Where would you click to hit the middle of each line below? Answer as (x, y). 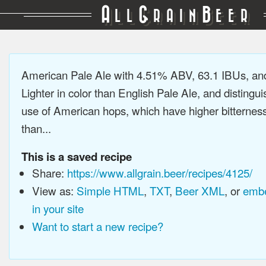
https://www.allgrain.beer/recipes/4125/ (159, 172)
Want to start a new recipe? (97, 226)
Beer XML (199, 190)
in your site (58, 208)
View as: (54, 190)
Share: (49, 172)
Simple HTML (110, 190)
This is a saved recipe (77, 156)
